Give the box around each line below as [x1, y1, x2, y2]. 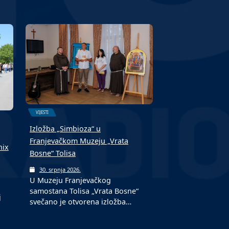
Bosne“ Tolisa [30, 148, 76, 158]
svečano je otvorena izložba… [30, 196, 132, 207]
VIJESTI [36, 109, 49, 116]
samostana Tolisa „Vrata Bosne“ [30, 186, 139, 196]
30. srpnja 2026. [39, 165, 81, 173]
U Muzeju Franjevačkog [30, 175, 111, 185]
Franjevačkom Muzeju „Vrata [30, 135, 129, 146]
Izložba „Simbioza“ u [30, 123, 101, 133]
